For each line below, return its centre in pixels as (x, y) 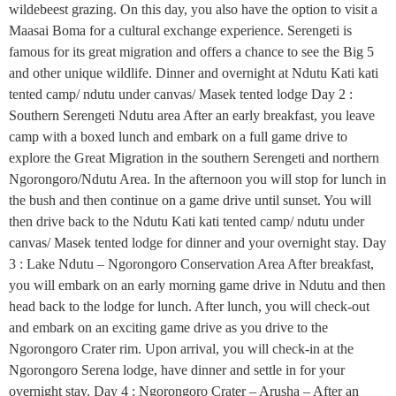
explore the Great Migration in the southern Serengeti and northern (194, 158)
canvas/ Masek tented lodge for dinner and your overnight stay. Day (198, 243)
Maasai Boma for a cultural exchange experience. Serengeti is (180, 31)
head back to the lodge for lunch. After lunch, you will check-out (189, 307)
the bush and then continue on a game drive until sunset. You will (190, 201)
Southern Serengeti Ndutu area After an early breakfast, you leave (192, 116)
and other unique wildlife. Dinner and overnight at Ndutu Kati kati (194, 73)
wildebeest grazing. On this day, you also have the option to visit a (193, 10)
